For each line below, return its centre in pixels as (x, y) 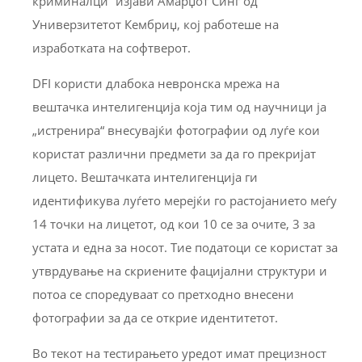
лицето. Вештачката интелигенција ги (145, 177)
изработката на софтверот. (112, 48)
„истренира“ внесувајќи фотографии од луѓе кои (176, 130)
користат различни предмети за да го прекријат (174, 154)
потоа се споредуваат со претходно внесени (163, 295)
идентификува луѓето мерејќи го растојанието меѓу (185, 201)
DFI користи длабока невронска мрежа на (156, 84)
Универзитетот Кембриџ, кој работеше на (156, 25)
